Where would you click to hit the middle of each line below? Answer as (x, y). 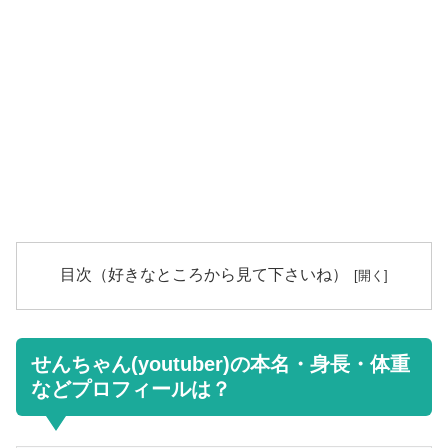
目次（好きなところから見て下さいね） (203, 274)
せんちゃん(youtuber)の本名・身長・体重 (220, 364)
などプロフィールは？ (131, 389)
